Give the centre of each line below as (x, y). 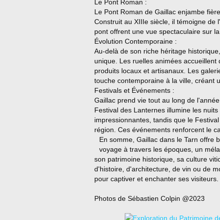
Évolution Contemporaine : (136, 41)
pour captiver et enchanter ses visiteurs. (156, 179)
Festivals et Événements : (134, 90)
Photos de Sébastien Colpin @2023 (150, 198)
